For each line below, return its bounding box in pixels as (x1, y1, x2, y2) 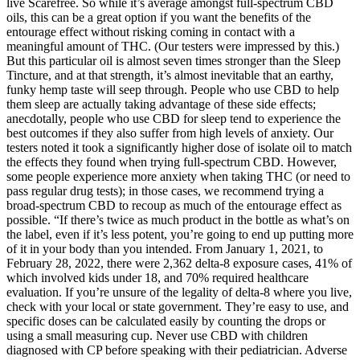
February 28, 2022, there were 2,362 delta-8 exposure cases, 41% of (6, 256, 352, 270)
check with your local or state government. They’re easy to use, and (6, 299, 349, 313)
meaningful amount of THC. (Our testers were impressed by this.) (6, 39, 339, 53)
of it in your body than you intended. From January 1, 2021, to (6, 241, 323, 256)
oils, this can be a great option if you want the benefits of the (6, 10, 311, 24)
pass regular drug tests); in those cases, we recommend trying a (6, 183, 324, 198)
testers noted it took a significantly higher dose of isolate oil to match (6, 140, 352, 154)
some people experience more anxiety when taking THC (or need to (6, 169, 350, 183)
